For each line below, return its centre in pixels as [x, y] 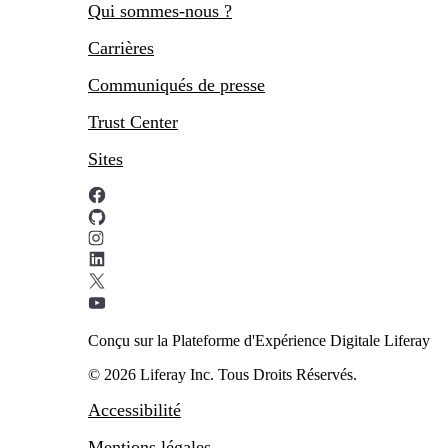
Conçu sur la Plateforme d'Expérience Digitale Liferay [259, 341]
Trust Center [133, 122]
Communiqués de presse [176, 85]
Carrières [121, 48]
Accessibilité [134, 410]
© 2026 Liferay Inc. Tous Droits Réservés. [222, 375]
